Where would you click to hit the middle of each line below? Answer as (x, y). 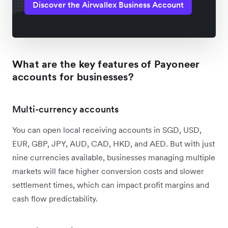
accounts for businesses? (73, 77)
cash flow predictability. (56, 198)
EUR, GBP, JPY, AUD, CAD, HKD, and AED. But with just (113, 143)
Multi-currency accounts (66, 109)
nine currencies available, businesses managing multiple (114, 157)
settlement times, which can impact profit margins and (111, 184)
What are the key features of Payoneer (106, 64)
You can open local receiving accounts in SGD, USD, (107, 130)
